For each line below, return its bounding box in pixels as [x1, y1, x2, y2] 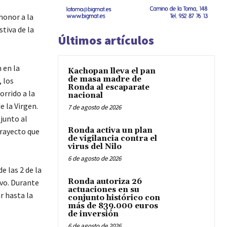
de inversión [68, 209, 119, 219]
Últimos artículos [58, 32, 154, 48]
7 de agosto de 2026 [68, 103, 121, 111]
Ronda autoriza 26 [68, 177, 142, 186]
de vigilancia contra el [68, 134, 157, 143]
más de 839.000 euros [68, 201, 158, 211]
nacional [68, 91, 103, 100]
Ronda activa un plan [68, 126, 153, 135]
